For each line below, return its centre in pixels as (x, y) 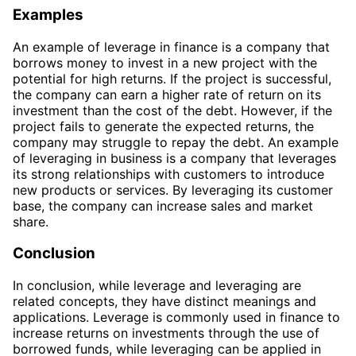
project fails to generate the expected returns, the (163, 126)
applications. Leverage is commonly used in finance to (176, 317)
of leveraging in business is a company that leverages (174, 158)
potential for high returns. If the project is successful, (172, 78)
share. (31, 221)
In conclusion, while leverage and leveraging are (157, 285)
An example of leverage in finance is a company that (171, 46)
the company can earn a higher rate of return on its (167, 94)
